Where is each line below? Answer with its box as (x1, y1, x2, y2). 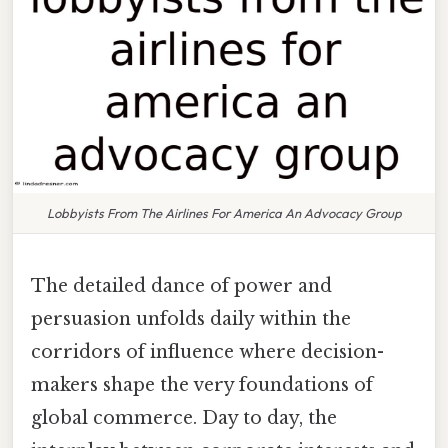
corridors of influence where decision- (31, 340, 384, 363)
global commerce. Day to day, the (31, 406, 337, 429)
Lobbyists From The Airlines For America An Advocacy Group (46, 204, 402, 221)
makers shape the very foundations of (31, 373, 373, 396)
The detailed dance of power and (31, 274, 332, 297)
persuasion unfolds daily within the (31, 307, 351, 330)
